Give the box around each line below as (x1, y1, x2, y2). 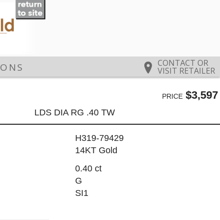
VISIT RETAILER (158, 65, 215, 77)
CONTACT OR (158, 57, 208, 69)
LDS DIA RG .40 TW (34, 107, 115, 117)
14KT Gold (75, 145, 117, 156)
